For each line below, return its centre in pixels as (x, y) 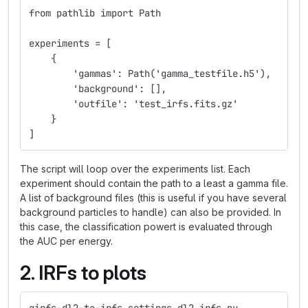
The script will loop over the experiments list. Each (135, 169)
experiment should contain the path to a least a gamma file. (154, 183)
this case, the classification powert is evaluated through (146, 227)
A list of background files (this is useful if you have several (153, 198)
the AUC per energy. (66, 241)
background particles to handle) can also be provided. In (151, 212)
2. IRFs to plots (83, 273)
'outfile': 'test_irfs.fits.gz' (133, 104)
